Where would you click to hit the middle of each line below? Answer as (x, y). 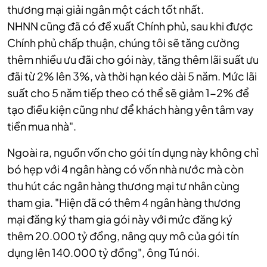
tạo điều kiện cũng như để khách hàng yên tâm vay (131, 110)
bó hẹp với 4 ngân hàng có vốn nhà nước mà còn (125, 169)
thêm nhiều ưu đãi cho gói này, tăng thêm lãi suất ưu (133, 60)
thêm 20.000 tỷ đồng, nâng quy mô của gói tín (123, 236)
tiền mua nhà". (42, 126)
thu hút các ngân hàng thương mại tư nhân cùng (123, 186)
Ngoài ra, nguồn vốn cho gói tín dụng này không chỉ (133, 153)
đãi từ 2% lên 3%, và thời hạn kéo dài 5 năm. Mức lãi (132, 76)
